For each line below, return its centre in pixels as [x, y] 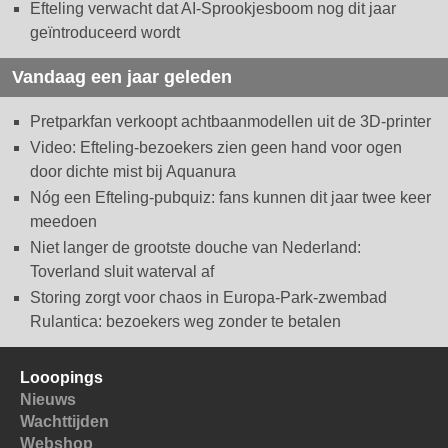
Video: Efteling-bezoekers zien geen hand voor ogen [216, 147]
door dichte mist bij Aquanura [133, 171]
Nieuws [48, 399]
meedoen [63, 221]
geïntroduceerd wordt [105, 32]
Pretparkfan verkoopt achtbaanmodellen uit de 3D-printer [230, 121]
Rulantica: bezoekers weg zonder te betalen [185, 321]
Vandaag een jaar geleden [122, 76]
